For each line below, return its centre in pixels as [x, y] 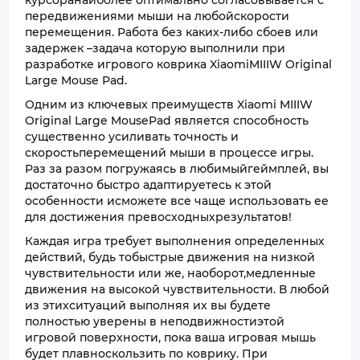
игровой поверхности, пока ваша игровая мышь [170, 337]
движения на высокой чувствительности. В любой [177, 289]
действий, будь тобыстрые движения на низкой [170, 257]
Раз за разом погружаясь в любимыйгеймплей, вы [177, 169]
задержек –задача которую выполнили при [155, 48]
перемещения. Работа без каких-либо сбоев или [172, 32]
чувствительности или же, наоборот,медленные [170, 273]
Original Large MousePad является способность [167, 121]
